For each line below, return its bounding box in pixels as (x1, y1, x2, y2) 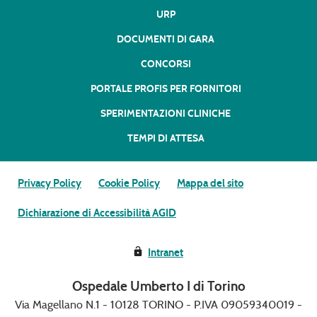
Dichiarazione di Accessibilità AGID (18, 207, 176, 219)
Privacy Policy (18, 177, 81, 190)
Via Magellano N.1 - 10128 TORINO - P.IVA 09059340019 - (15, 298, 302, 311)
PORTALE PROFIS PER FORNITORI (90, 83, 241, 95)
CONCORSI (140, 58, 191, 70)
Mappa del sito (177, 177, 243, 190)
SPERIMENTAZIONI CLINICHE (100, 108, 231, 120)
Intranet (148, 246, 183, 259)
